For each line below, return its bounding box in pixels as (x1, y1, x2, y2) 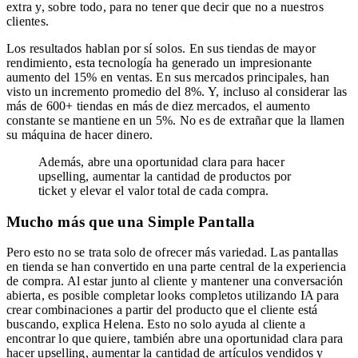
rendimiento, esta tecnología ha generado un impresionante (6, 55, 312, 70)
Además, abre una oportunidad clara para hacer (38, 154, 284, 169)
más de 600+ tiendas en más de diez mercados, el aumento (6, 98, 311, 113)
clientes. (6, 14, 50, 28)
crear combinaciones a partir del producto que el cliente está (6, 303, 318, 317)
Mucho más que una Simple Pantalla (6, 213, 255, 230)
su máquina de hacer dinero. (6, 127, 153, 141)
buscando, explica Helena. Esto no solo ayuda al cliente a (6, 317, 306, 332)
